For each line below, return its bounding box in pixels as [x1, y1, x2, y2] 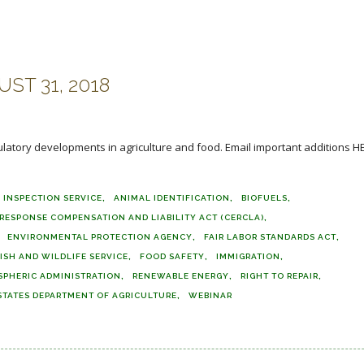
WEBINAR [188, 291, 232, 300]
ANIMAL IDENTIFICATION [114, 193, 230, 202]
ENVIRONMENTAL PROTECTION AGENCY [7, 232, 193, 241]
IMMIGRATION [216, 252, 280, 261]
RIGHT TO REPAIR [240, 271, 318, 280]
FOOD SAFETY [140, 252, 205, 261]
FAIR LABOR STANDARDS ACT [204, 232, 336, 241]
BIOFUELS [241, 193, 288, 202]
